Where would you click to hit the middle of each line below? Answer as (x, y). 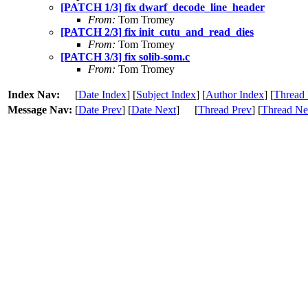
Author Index (235, 94)
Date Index (102, 94)
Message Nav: (40, 109)
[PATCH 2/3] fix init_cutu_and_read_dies (157, 32)
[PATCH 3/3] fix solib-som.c (125, 56)
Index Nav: (34, 94)
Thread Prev (225, 109)
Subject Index (166, 94)
